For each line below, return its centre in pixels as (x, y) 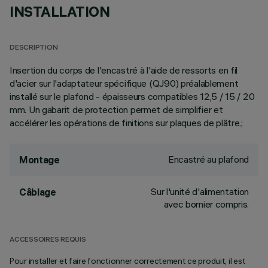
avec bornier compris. (206, 204)
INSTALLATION (60, 11)
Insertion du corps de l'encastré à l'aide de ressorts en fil (124, 70)
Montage (39, 160)
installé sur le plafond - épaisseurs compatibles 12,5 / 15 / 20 (132, 96)
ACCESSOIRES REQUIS (48, 240)
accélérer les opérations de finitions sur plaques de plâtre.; (126, 123)
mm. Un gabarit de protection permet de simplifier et (116, 109)
